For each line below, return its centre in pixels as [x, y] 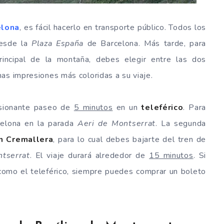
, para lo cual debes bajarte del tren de [129, 140]
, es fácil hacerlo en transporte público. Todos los [113, 28]
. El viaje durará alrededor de [89, 156]
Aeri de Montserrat [116, 124]
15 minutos [171, 156]
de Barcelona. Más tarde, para [145, 44]
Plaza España [57, 44]
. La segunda [181, 124]
